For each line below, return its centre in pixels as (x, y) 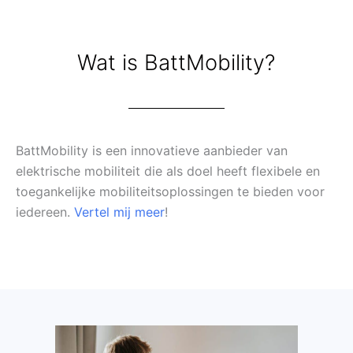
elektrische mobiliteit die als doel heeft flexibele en (168, 171)
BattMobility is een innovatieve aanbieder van (152, 150)
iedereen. (45, 212)
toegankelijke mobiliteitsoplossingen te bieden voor (170, 191)
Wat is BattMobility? (176, 62)
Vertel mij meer (119, 212)
